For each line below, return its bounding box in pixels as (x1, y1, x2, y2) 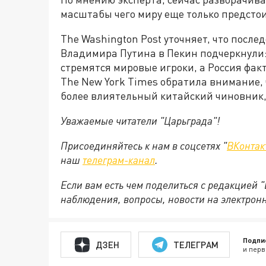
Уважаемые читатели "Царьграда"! (61, 114, 220, 128)
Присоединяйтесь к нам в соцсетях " (61, 139, 227, 153)
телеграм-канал (83, 153, 155, 167)
